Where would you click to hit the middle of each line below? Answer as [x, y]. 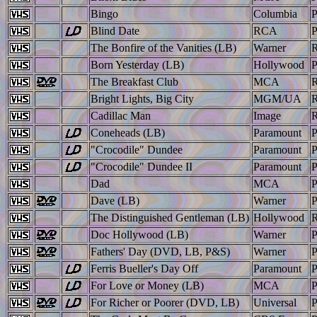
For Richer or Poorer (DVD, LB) [165, 302]
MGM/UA [277, 98]
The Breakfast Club [134, 81]
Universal [275, 302]
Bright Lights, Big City [142, 98]
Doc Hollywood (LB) [139, 234]
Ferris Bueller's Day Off [144, 268]
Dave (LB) [115, 200]
